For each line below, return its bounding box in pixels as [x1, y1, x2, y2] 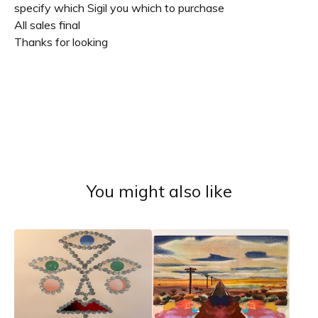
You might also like [86, 180, 232, 202]
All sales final [14, 17, 80, 32]
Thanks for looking [14, 34, 108, 49]
